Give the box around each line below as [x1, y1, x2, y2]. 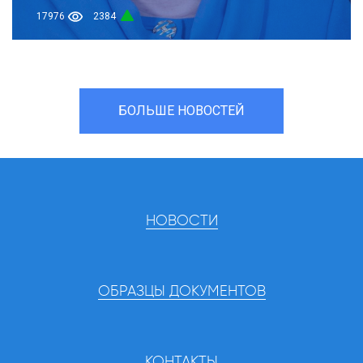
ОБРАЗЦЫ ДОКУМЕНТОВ [97, 284, 266, 299]
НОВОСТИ [145, 213, 218, 228]
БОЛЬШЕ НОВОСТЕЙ [118, 102, 245, 118]
